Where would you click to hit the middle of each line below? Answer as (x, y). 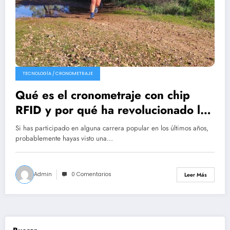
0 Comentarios (91, 175)
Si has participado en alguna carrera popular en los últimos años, (112, 128)
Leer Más (196, 175)
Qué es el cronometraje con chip (103, 95)
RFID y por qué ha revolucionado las (113, 110)
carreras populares (66, 125)
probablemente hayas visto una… (64, 139)
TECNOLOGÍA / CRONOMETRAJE (58, 74)
